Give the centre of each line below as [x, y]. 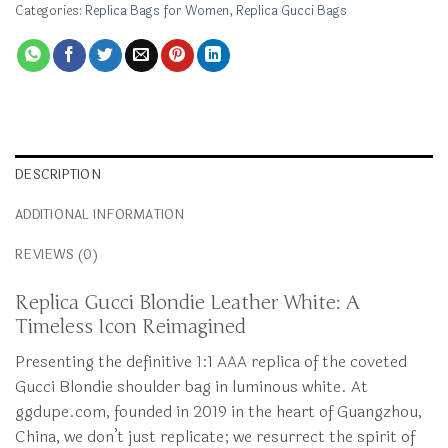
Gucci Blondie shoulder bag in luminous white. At [191, 386]
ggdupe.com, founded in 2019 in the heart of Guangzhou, [218, 411]
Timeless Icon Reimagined [130, 327]
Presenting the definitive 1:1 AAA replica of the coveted [211, 361]
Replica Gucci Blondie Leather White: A [187, 303]
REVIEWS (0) [56, 255]
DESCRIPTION [58, 175]
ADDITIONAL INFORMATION [100, 215]
